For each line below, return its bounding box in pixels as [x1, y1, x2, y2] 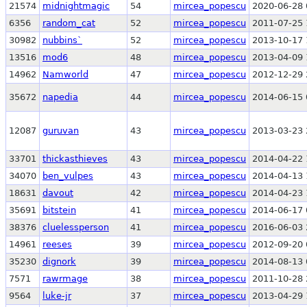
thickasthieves [42, 153, 108, 164]
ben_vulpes [42, 170, 93, 181]
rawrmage [42, 273, 88, 284]
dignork [42, 256, 76, 267]
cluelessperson [42, 221, 109, 232]
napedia [42, 91, 78, 102]
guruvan [42, 125, 79, 136]
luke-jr [42, 290, 71, 301]
